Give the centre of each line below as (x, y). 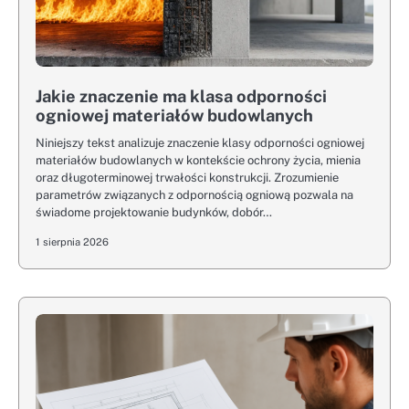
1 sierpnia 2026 (72, 242)
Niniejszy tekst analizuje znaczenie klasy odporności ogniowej (200, 143)
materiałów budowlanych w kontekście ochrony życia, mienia (198, 160)
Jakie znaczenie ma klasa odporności (181, 96)
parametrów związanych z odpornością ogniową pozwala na (194, 195)
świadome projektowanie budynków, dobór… (154, 212)
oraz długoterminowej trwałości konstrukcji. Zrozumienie (187, 178)
